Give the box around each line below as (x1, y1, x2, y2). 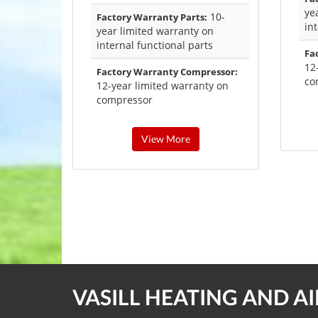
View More (141, 133, 190, 146)
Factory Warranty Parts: (97, 11, 207, 24)
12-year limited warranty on (97, 79, 229, 93)
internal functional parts (97, 38, 213, 53)
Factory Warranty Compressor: (97, 65, 238, 79)
